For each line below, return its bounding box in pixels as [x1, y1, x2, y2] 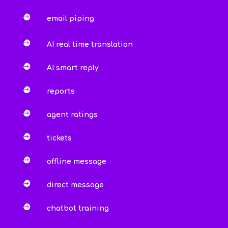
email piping [46, 15, 94, 23]
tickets [46, 134, 72, 142]
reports [46, 88, 75, 96]
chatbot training [46, 205, 109, 213]
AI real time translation [46, 41, 133, 49]
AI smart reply [46, 64, 99, 72]
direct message [46, 181, 104, 189]
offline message [46, 158, 106, 166]
